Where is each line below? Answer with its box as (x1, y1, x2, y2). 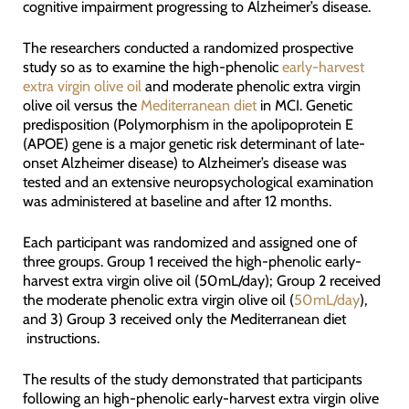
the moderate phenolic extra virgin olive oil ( (22, 290, 294, 309)
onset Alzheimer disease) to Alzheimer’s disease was (22, 152, 347, 172)
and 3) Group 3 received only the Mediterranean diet (22, 309, 346, 329)
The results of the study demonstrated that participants (22, 370, 362, 389)
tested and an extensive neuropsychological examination (22, 172, 373, 191)
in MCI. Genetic (259, 95, 352, 114)
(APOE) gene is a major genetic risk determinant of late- (22, 133, 365, 152)
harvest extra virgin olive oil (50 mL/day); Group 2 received (22, 271, 381, 290)
